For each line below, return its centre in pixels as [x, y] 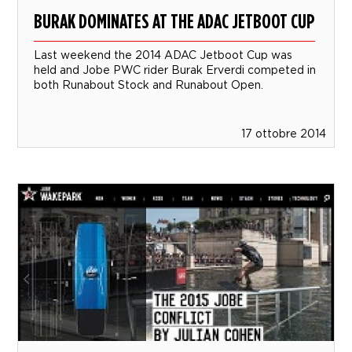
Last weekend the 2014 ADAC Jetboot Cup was [163, 55]
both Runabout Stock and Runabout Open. [149, 85]
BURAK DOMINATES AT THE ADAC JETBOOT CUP [175, 21]
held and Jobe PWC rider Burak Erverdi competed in [175, 70]
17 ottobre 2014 [283, 134]
